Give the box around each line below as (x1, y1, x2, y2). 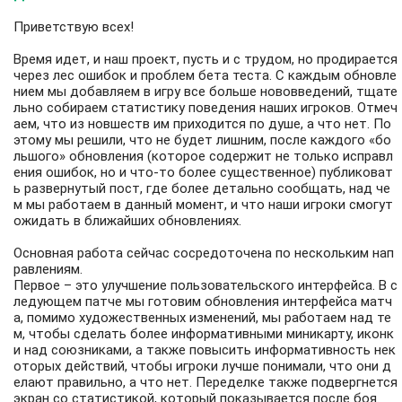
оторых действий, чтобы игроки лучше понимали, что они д (13, 358, 391, 375)
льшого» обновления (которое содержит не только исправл (13, 148, 393, 165)
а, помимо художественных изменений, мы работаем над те (13, 310, 391, 327)
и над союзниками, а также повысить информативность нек (13, 342, 396, 359)
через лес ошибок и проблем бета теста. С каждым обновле (13, 67, 397, 84)
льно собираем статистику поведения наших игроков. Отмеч (13, 100, 398, 117)
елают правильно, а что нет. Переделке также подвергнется (13, 374, 398, 391)
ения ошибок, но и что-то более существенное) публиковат (13, 164, 393, 181)
